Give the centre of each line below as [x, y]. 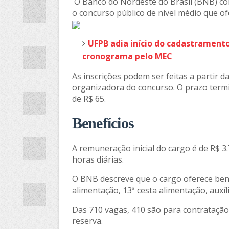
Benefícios [103, 123]
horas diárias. [98, 159]
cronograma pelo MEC [127, 56]
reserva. [87, 221]
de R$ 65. [89, 99]
